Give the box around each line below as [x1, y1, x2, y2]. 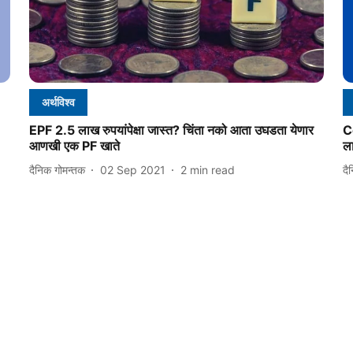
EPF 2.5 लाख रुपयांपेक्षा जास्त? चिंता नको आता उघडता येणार [28, 122, 314, 139]
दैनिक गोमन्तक [28, 162, 85, 176]
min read [189, 162, 235, 176]
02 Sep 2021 [99, 162, 165, 176]
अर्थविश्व [41, 95, 75, 110]
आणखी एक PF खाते [28, 138, 120, 154]
